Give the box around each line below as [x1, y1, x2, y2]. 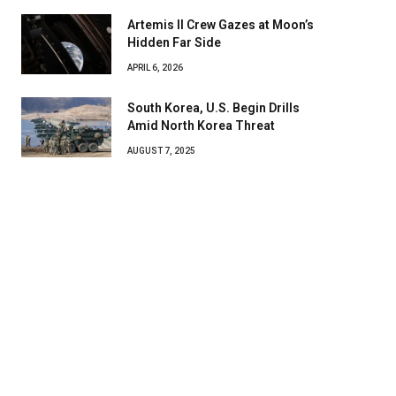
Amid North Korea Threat [127, 118, 275, 133]
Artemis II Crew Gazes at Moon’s [127, 17, 314, 32]
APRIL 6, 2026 [127, 62, 183, 72]
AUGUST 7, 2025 [127, 145, 195, 156]
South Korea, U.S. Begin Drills [127, 100, 300, 115]
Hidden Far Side [127, 34, 221, 49]
